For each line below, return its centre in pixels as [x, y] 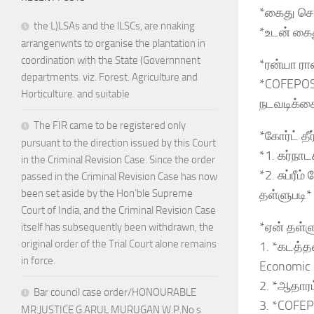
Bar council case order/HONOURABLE [115, 293]
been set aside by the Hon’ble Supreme [107, 194]
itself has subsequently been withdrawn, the [117, 227]
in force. [38, 261]
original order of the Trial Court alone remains [119, 244]
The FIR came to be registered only [110, 126]
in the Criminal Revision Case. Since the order [118, 160]
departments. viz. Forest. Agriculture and [109, 77]
